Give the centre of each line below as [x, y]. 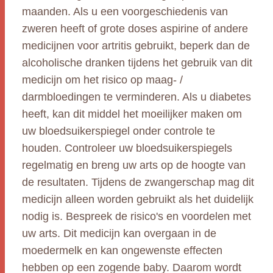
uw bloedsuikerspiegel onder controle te [119, 131]
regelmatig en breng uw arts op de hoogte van [134, 165]
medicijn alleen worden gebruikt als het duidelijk [138, 199]
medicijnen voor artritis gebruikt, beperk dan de [136, 46]
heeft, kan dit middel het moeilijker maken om [132, 114]
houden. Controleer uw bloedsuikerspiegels [127, 148]
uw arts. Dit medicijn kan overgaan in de [119, 233]
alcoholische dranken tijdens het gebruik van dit [137, 63]
